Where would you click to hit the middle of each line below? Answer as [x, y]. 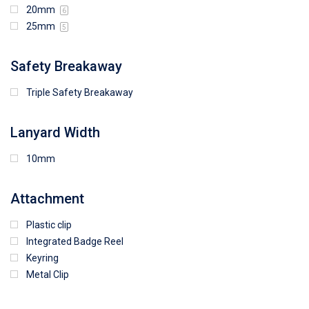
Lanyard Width [55, 132]
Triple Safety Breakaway [80, 92]
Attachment [47, 198]
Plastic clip [49, 225]
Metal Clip [48, 274]
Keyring [42, 258]
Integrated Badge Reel [75, 241]
